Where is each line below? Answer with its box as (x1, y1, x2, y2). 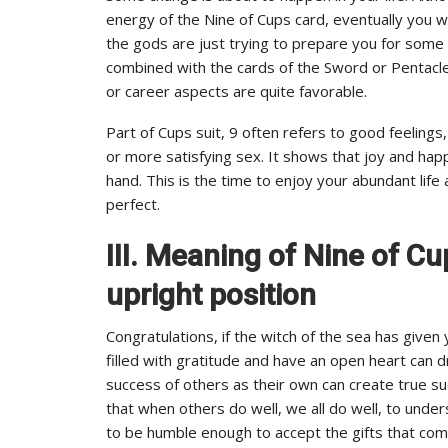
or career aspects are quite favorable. (106, 80, 367, 101)
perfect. (106, 193, 160, 214)
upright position (106, 276, 316, 312)
